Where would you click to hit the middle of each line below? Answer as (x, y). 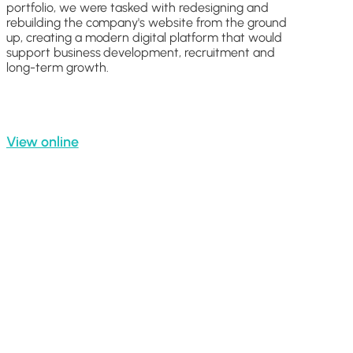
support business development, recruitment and (141, 52)
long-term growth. (58, 67)
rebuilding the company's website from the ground (147, 22)
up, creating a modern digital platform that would (144, 37)
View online (43, 141)
